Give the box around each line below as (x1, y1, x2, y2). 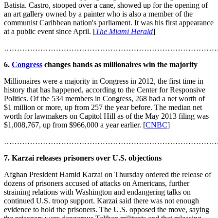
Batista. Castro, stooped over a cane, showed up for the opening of (4, 1, 208, 10)
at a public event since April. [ (4, 27, 95, 36)
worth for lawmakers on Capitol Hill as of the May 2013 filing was (4, 112, 209, 121)
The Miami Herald (95, 27, 153, 36)
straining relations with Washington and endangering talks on (4, 188, 191, 197)
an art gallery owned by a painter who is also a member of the (4, 10, 193, 18)
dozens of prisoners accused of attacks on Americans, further (4, 179, 189, 188)
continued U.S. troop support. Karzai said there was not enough (4, 197, 199, 205)
